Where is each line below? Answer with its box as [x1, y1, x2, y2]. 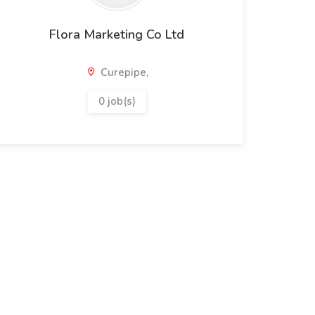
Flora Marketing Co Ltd [49, 26, 184, 43]
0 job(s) [98, 94, 136, 108]
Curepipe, [97, 65, 148, 79]
